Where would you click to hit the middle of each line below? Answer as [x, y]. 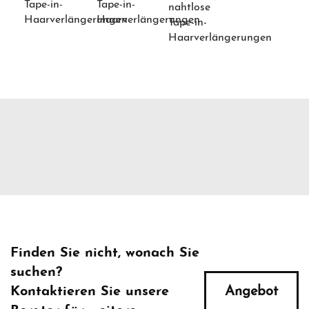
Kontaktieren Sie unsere [90, 292]
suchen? [36, 273]
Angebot [251, 292]
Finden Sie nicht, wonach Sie [105, 253]
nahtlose [189, 8]
